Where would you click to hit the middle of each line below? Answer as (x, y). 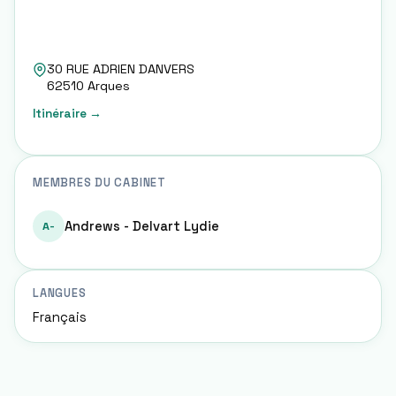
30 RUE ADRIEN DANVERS (121, 69)
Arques (109, 86)
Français (60, 317)
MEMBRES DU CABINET (99, 183)
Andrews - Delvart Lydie (142, 226)
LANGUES (60, 293)
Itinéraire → (67, 114)
